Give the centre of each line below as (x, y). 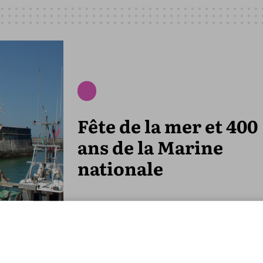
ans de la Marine (150, 146)
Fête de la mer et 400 (168, 125)
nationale (120, 168)
